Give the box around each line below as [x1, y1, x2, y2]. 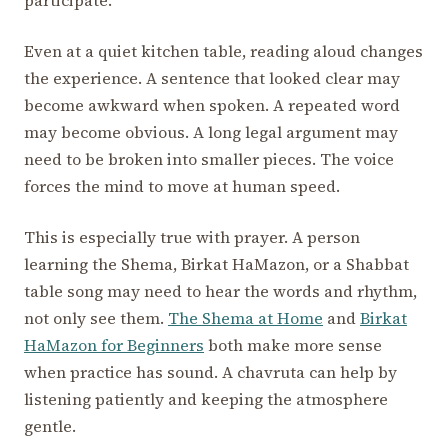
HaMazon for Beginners [24, 334, 204, 357]
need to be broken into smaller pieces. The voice [24, 148, 394, 171]
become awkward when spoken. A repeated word [24, 94, 400, 117]
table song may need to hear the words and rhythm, [24, 280, 417, 303]
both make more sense [204, 334, 382, 357]
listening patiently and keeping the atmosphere [24, 388, 388, 411]
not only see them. [24, 307, 168, 330]
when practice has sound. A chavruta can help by [24, 361, 397, 384]
